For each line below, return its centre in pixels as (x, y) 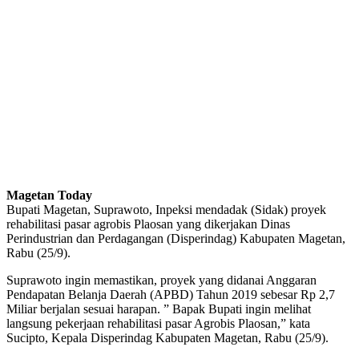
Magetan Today (49, 195)
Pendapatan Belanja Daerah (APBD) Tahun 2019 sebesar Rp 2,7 (171, 294)
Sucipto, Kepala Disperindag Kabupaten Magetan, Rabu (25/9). (167, 337)
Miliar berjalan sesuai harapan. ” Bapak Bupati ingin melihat (159, 309)
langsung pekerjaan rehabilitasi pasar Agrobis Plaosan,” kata (158, 323)
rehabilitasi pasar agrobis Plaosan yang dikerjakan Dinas (148, 224)
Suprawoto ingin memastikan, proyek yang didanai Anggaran (161, 280)
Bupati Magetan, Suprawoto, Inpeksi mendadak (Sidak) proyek (166, 209)
